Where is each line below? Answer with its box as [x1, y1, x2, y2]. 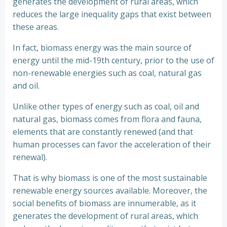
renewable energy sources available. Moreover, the [13, 185, 207, 196]
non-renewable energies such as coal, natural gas [13, 67, 202, 79]
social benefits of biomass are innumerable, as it [13, 198, 196, 209]
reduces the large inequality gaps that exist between [13, 9, 211, 20]
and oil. [13, 80, 40, 91]
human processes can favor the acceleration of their [13, 139, 211, 150]
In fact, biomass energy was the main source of [13, 42, 192, 53]
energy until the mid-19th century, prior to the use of [13, 55, 214, 66]
